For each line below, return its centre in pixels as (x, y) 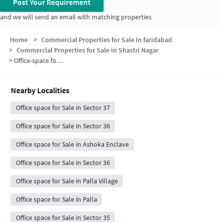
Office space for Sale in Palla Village (67, 181)
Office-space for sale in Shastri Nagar (35, 61)
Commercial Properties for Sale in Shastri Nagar (88, 50)
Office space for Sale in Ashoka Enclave (72, 144)
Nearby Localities (40, 90)
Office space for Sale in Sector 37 (63, 108)
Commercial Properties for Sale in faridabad (106, 40)
